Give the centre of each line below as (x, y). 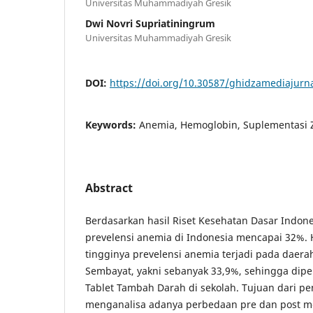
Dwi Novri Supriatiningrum (150, 23)
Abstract (109, 188)
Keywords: (112, 124)
